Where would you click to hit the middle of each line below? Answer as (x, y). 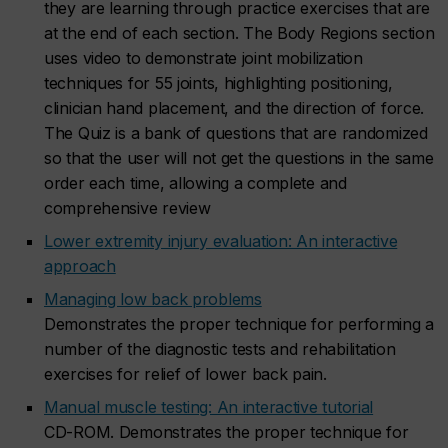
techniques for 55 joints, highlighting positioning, (218, 83)
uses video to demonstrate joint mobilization (203, 58)
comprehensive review (127, 208)
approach (80, 266)
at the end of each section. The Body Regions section (239, 33)
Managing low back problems (153, 299)
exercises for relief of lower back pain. (185, 374)
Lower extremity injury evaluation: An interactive (221, 241)
